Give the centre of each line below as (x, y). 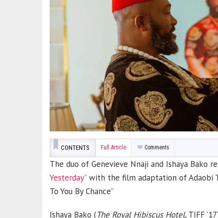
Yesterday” (68, 178)
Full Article (113, 147)
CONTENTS (75, 148)
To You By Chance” (82, 191)
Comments (157, 147)
